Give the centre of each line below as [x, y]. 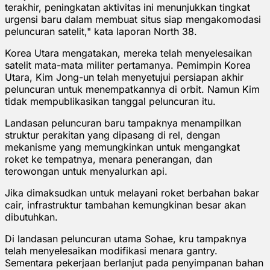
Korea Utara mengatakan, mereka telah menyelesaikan [128, 53]
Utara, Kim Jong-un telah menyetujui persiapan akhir [124, 77]
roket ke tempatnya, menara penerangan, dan [108, 159]
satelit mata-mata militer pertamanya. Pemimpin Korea [128, 65]
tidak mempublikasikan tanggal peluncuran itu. [110, 101]
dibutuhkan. [31, 217]
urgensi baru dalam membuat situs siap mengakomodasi [133, 19]
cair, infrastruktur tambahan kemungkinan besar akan [125, 205]
